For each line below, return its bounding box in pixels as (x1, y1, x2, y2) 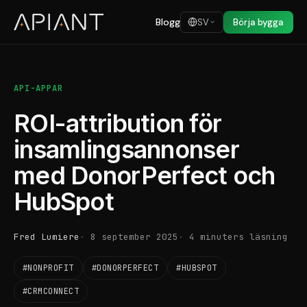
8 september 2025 (90, 231, 178, 243)
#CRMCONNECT (23, 286, 79, 297)
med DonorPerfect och (14, 160, 275, 191)
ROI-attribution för (14, 108, 222, 138)
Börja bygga (233, 16, 284, 28)
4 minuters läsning (189, 231, 288, 243)
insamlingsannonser (14, 134, 240, 164)
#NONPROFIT (23, 262, 74, 273)
